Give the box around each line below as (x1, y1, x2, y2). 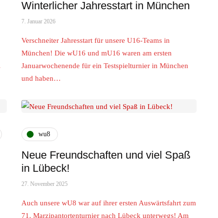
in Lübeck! (21, 162, 70, 174)
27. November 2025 (21, 180, 68, 187)
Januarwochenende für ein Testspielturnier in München (21, 62, 188, 70)
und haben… (21, 74, 61, 83)
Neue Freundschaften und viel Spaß (21, 148, 190, 161)
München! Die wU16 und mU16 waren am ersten (21, 49, 172, 57)
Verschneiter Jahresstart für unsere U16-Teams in (21, 36, 170, 45)
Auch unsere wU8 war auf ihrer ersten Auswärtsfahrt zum (21, 199, 196, 207)
